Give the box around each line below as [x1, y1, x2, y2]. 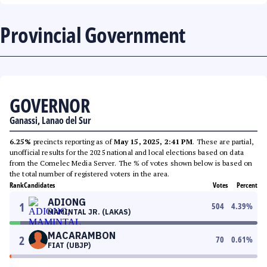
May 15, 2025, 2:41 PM [113, 137, 193, 146]
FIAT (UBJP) [48, 241, 91, 250]
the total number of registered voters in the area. [10, 169, 169, 178]
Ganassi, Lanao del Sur [10, 114, 91, 127]
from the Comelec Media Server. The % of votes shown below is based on [10, 159, 253, 167]
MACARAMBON [48, 229, 116, 241]
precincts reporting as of [31, 137, 114, 146]
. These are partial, [193, 137, 253, 146]
